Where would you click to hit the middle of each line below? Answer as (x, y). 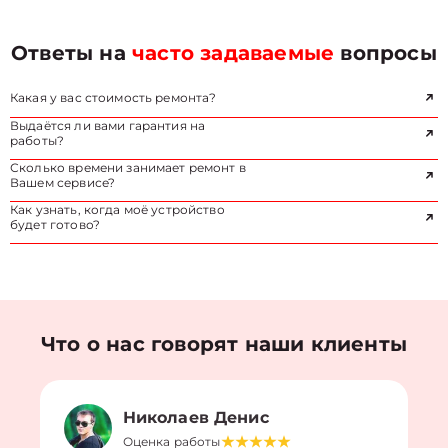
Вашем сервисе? (63, 182)
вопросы (385, 53)
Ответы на (72, 53)
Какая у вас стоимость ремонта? (113, 97)
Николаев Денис (195, 417)
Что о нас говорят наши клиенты (224, 344)
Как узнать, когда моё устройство (117, 209)
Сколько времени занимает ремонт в (128, 167)
